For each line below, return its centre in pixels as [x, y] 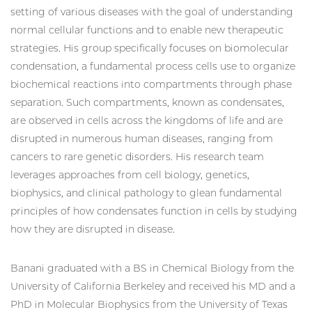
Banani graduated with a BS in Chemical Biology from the [152, 268]
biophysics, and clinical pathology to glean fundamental [146, 193]
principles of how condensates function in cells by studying [154, 211]
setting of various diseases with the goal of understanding [152, 12]
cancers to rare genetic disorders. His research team [137, 157]
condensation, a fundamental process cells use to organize [153, 67]
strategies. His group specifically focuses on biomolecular [150, 48]
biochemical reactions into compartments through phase [151, 85]
